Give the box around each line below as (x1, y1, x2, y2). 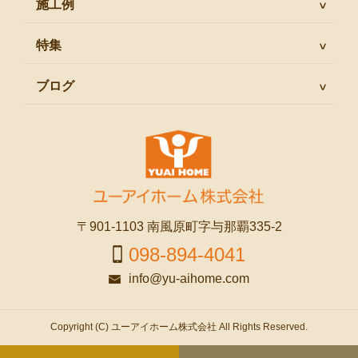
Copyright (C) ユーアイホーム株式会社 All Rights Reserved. (50, 320, 308, 332)
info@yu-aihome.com (129, 271, 249, 285)
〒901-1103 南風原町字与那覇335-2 (76, 219, 282, 233)
